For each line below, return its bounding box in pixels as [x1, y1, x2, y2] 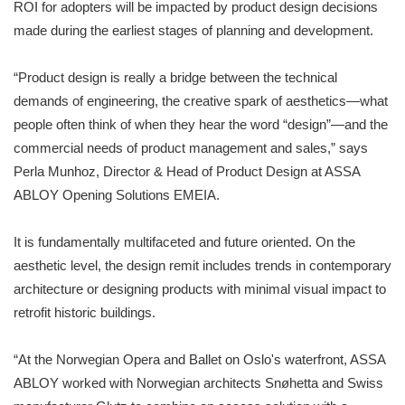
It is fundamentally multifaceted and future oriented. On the [14, 234, 355, 250]
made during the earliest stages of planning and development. [14, 23, 373, 39]
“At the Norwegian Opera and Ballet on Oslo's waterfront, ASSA [14, 352, 386, 368]
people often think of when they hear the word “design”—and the [14, 117, 388, 133]
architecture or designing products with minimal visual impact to [14, 281, 386, 297]
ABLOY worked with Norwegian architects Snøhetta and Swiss [14, 375, 383, 391]
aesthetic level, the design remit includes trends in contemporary [14, 258, 391, 274]
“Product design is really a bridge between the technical [14, 70, 337, 86]
